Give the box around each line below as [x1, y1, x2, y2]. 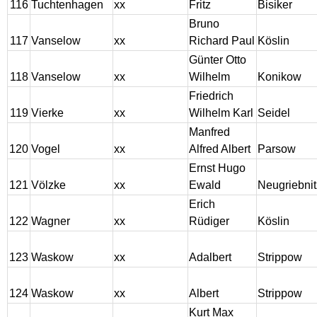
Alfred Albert [189, 143, 250, 156]
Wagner [31, 215, 70, 228]
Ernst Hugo [189, 162, 246, 175]
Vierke [31, 107, 64, 120]
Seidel [258, 107, 290, 120]
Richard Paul [189, 35, 255, 47]
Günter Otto [189, 54, 246, 67]
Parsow [258, 143, 296, 156]
